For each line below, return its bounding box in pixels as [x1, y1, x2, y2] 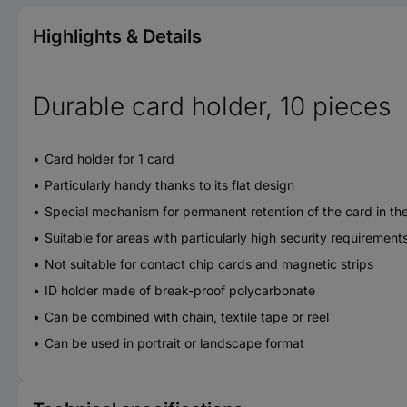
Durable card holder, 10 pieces [33, 90, 391, 122]
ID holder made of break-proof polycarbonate [45, 282, 315, 298]
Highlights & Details [33, 25, 202, 47]
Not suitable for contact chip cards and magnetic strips [45, 255, 373, 272]
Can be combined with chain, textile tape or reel [45, 308, 329, 324]
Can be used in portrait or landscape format [45, 334, 304, 351]
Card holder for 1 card [45, 150, 174, 166]
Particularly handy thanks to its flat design [45, 176, 294, 193]
